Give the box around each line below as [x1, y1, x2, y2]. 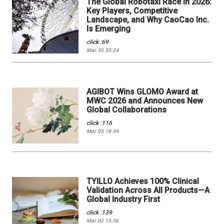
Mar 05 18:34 [86, 127, 119, 134]
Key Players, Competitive [86, 5, 178, 15]
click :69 [86, 38, 109, 45]
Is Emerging [86, 23, 131, 33]
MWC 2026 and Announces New [86, 95, 203, 105]
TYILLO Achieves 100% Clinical [86, 176, 199, 186]
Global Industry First [86, 194, 160, 204]
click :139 [86, 209, 112, 216]
